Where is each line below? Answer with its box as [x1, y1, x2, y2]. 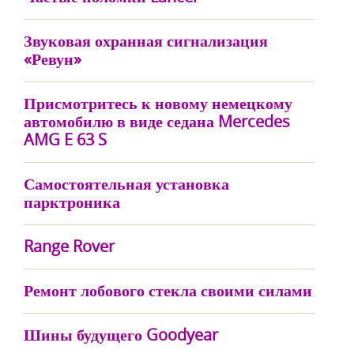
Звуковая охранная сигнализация [24, 30, 268, 51]
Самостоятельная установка [24, 173, 229, 194]
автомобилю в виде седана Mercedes [24, 111, 290, 132]
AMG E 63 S [24, 129, 107, 150]
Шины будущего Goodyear [24, 324, 218, 345]
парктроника [24, 191, 120, 213]
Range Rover [24, 235, 115, 257]
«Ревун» [24, 48, 81, 70]
